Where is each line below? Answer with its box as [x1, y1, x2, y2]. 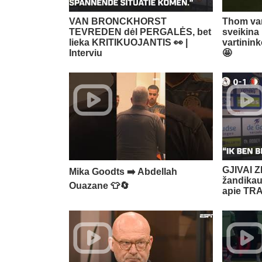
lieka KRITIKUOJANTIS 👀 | [69, 37, 188, 48]
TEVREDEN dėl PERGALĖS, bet [69, 27, 211, 37]
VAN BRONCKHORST [69, 16, 167, 27]
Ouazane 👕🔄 [69, 181, 129, 191]
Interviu [69, 48, 102, 58]
